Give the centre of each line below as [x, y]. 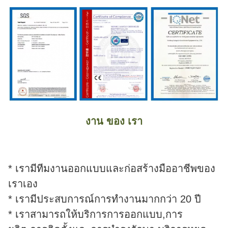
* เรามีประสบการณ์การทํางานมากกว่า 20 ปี [105, 199]
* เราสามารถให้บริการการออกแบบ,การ [95, 215]
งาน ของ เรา [114, 121]
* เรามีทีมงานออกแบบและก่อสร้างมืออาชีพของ [112, 169]
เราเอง [23, 184]
